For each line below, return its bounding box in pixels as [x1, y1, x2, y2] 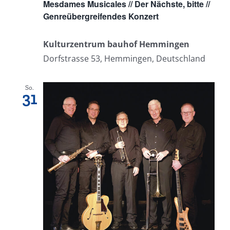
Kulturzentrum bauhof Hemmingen [43, 39, 189, 50]
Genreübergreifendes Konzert [43, 10, 159, 23]
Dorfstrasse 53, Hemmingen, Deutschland [43, 53, 205, 65]
